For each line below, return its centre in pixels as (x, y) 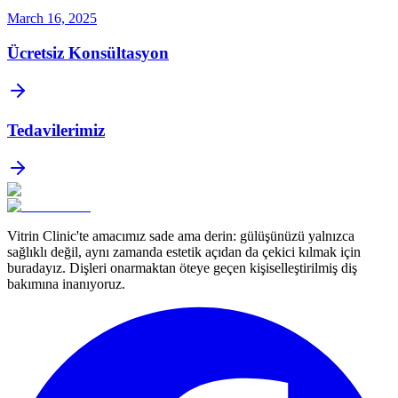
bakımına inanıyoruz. (66, 283)
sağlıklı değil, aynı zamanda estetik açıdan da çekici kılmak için (184, 251)
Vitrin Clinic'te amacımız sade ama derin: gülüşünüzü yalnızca (181, 235)
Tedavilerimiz (56, 131)
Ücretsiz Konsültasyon (88, 52)
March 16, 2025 (52, 19)
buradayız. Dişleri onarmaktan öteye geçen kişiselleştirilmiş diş (182, 267)
